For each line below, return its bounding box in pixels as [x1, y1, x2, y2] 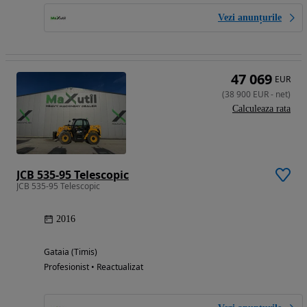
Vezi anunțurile [218, 12, 282, 23]
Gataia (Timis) [44, 245, 97, 258]
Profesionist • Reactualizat [44, 260, 143, 273]
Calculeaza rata [232, 103, 291, 114]
